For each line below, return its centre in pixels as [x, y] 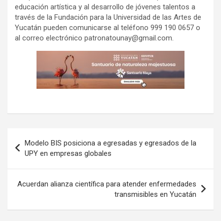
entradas [32, 167]
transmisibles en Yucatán [155, 195]
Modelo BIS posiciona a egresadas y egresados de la [110, 143]
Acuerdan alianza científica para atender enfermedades [107, 184]
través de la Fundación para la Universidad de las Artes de [108, 18]
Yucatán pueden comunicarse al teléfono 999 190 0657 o [108, 28]
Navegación [40, 136]
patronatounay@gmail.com [128, 38]
